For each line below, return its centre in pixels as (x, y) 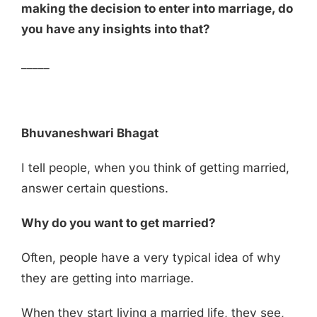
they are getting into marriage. (107, 278)
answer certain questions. (94, 189)
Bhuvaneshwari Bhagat (90, 133)
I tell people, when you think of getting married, (155, 168)
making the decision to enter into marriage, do (157, 9)
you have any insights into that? (115, 29)
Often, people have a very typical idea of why (151, 258)
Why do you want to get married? (118, 223)
